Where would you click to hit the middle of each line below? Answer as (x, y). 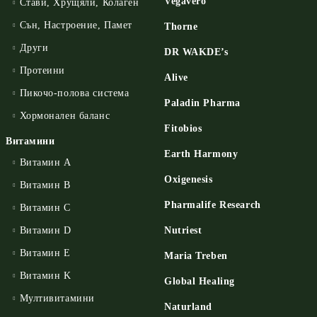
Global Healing (200, 281)
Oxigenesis (189, 179)
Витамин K (45, 276)
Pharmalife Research (213, 205)
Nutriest (183, 230)
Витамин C (45, 208)
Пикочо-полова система (74, 93)
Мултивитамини (57, 298)
